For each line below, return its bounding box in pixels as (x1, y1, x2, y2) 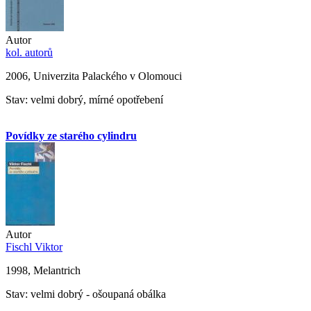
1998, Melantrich (6, 264, 81, 276)
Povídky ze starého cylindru (6, 129, 137, 142)
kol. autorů (6, 46, 53, 58)
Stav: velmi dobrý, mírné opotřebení (6, 93, 163, 106)
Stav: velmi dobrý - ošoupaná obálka (6, 287, 166, 300)
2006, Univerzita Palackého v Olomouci (6, 69, 182, 82)
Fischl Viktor (6, 240, 62, 253)
